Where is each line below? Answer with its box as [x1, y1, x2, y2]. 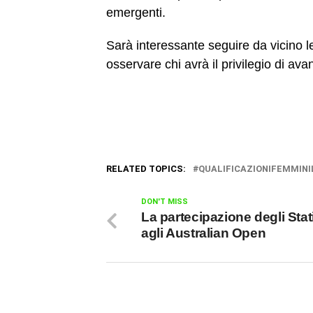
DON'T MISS [141, 197, 188, 206]
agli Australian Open [141, 226, 266, 240]
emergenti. [106, 6, 166, 20]
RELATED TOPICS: [106, 163, 186, 174]
